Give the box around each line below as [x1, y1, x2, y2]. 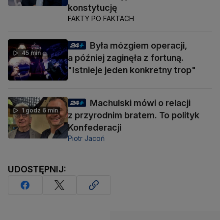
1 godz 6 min [22, 107, 58, 114]
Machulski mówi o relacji [90, 98, 191, 109]
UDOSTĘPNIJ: [8, 164, 66, 175]
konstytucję [68, 2, 117, 13]
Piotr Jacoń [68, 134, 105, 143]
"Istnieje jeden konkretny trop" [68, 65, 196, 75]
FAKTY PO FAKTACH [68, 14, 134, 23]
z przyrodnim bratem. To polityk [68, 110, 199, 121]
